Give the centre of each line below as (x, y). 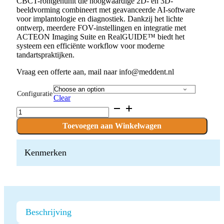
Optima (28, 133)
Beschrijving (48, 212)
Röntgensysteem (42, 160)
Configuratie (35, 94)
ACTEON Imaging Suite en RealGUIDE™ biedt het (100, 37)
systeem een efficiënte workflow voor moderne (90, 46)
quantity (29, 169)
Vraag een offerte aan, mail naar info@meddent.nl (95, 72)
